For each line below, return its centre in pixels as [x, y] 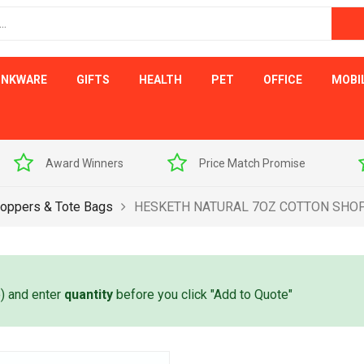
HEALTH [160, 80]
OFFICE [283, 80]
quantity [89, 295]
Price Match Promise [133, 163]
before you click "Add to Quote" [203, 295]
